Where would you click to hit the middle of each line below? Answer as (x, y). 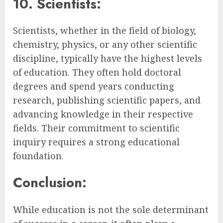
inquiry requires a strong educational (96, 142)
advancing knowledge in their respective (103, 114)
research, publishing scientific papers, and (107, 100)
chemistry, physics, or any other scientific (105, 44)
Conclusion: (50, 183)
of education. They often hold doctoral (97, 72)
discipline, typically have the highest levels (108, 58)
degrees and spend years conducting (94, 86)
